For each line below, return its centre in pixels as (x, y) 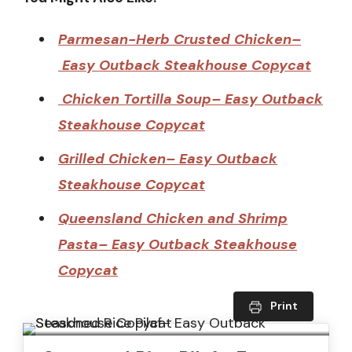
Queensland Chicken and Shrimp (173, 218)
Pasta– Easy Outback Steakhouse (178, 244)
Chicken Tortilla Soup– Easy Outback (191, 99)
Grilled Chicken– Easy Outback (168, 158)
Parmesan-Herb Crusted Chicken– (180, 39)
